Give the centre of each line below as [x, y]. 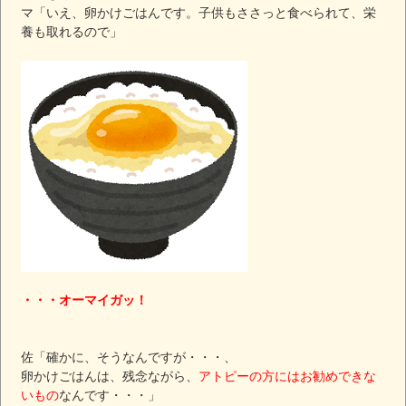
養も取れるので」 [72, 31]
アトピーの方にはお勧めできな [288, 376]
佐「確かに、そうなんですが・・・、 [129, 357]
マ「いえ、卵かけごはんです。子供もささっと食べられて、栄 [199, 12]
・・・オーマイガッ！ [85, 300]
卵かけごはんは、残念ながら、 [110, 376]
